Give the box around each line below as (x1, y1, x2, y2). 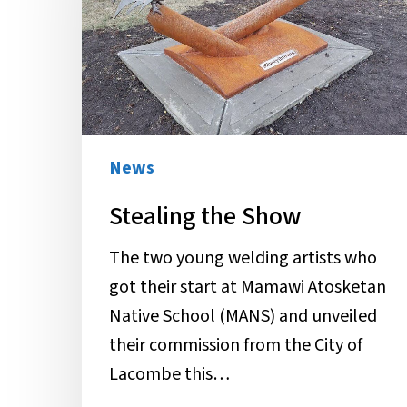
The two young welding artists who (109, 244, 377, 271)
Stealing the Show (109, 197, 302, 234)
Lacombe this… (109, 361, 230, 387)
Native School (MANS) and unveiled (109, 303, 377, 329)
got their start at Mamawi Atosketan (109, 273, 386, 300)
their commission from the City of (109, 332, 362, 358)
